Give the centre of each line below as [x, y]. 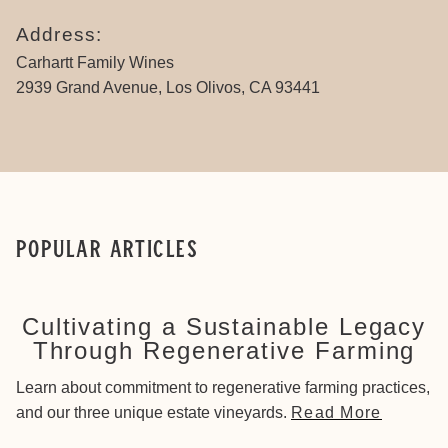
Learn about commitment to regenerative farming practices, [223, 387]
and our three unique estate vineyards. [153, 412]
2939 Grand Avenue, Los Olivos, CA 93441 [168, 87]
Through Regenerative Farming [224, 350]
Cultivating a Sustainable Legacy [224, 326]
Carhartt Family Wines [95, 62]
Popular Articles [107, 247]
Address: [59, 34]
